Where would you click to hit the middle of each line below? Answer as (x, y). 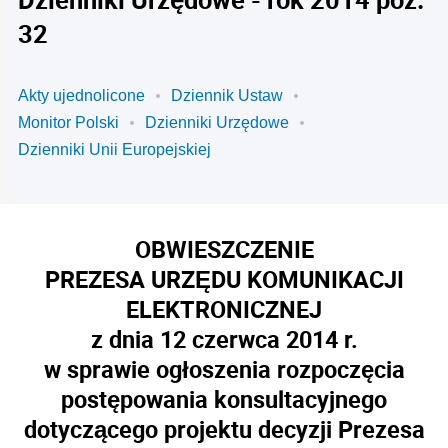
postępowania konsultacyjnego (224, 399)
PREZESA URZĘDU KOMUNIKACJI (224, 279)
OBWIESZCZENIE (224, 249)
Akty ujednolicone (81, 95)
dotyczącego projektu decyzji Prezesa (224, 429)
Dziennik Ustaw (227, 95)
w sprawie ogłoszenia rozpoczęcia (224, 369)
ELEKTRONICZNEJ (224, 309)
